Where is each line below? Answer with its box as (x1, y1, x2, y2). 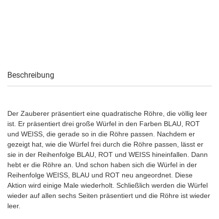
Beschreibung (7, 70, 54, 80)
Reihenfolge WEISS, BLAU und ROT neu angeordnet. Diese (7, 171, 193, 179)
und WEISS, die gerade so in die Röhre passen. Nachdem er (7, 130, 195, 138)
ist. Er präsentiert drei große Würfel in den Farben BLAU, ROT (7, 120, 200, 128)
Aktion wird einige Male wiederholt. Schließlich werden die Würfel (7, 181, 208, 189)
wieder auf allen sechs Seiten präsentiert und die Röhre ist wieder (7, 192, 210, 199)
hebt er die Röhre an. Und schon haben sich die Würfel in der (7, 161, 197, 169)
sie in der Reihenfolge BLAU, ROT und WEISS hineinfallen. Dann (7, 151, 208, 158)
